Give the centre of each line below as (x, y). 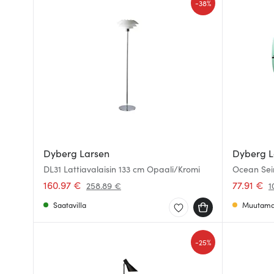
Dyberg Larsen (76, 153)
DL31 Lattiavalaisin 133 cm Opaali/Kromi (122, 169)
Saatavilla (70, 205)
